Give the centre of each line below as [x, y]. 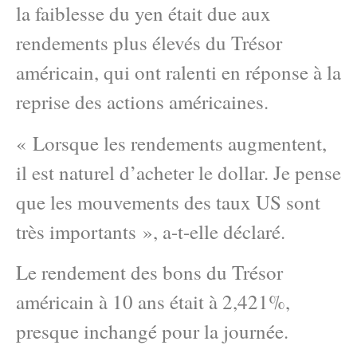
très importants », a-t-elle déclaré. [151, 231]
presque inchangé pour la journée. [152, 331]
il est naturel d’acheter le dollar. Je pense [178, 172]
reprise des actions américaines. [142, 102]
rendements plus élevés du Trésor [149, 43]
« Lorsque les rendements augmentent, [171, 143]
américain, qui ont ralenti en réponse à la [178, 73]
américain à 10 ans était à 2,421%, [153, 302]
